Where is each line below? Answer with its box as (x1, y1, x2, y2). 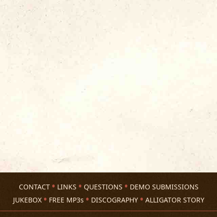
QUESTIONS (83, 182, 123, 191)
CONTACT (18, 182, 50, 191)
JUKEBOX (13, 195, 42, 204)
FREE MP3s (48, 195, 84, 204)
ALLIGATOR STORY (145, 195, 204, 204)
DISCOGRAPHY (91, 195, 138, 204)
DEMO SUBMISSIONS (129, 182, 199, 191)
